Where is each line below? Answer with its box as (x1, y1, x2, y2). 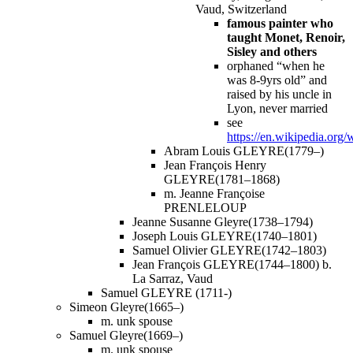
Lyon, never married (227, 101, 328, 115)
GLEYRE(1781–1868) (164, 172, 280, 186)
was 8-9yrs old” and (227, 72, 327, 87)
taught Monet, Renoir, (227, 30, 345, 44)
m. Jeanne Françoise (164, 186, 265, 200)
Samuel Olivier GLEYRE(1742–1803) (132, 243, 326, 257)
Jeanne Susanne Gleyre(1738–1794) (132, 214, 313, 229)
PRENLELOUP (164, 200, 247, 214)
